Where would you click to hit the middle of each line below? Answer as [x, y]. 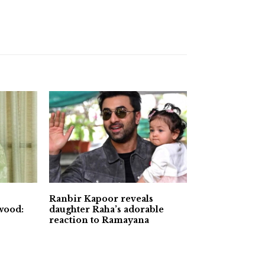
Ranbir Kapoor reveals [101, 199]
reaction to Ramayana [99, 220]
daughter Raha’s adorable [106, 210]
